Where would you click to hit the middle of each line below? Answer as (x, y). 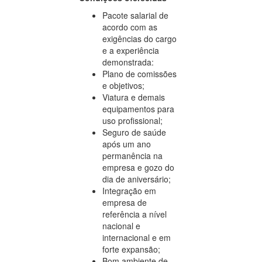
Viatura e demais (134, 97)
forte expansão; (131, 249)
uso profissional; (132, 120)
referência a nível (135, 214)
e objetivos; (123, 85)
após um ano (127, 144)
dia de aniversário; (137, 179)
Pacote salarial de (135, 15)
